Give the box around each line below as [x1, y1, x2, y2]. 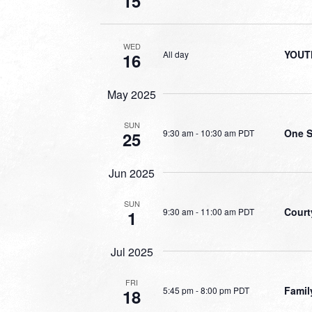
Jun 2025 [109, 165, 155, 181]
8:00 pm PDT [201, 283, 249, 296]
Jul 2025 [110, 244, 153, 260]
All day [163, 47, 189, 60]
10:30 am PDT [201, 126, 254, 139]
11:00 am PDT [201, 205, 254, 217]
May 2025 [107, 86, 156, 102]
